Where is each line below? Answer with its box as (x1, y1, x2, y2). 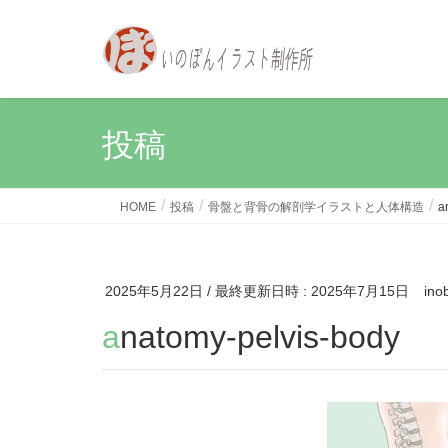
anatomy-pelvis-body (120, 318, 400, 355)
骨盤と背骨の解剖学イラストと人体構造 (208, 200, 424, 214)
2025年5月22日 (105, 283, 203, 299)
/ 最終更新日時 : (207, 283, 311, 299)
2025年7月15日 (311, 283, 409, 299)
